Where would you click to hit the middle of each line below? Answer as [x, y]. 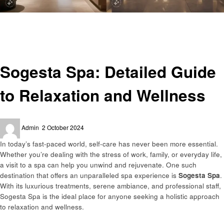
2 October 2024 [63, 127]
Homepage [22, 17]
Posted [51, 122]
